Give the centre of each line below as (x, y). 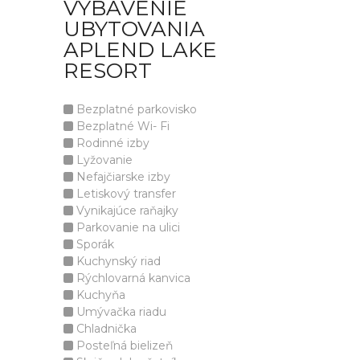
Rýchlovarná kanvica (132, 278)
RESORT (108, 71)
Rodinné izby (111, 143)
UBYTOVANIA (134, 29)
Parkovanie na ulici (127, 227)
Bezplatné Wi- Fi (121, 126)
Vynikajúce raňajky (126, 211)
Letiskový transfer (125, 194)
